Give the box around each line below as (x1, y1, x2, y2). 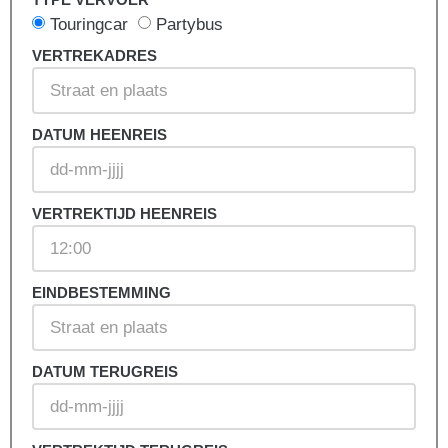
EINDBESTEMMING (32, 284, 171, 302)
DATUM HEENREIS (32, 126, 167, 144)
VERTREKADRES (32, 47, 157, 65)
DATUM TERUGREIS (32, 363, 178, 381)
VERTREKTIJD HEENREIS (32, 205, 217, 223)
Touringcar (50, 15, 128, 35)
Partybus (156, 15, 223, 35)
